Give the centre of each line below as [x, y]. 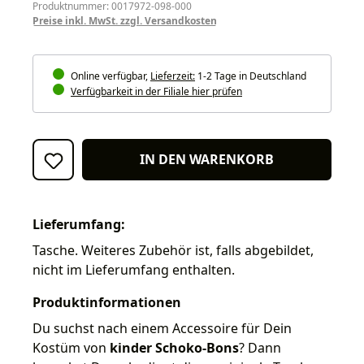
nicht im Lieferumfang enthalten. [134, 269]
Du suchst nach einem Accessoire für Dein [162, 328]
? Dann [260, 347]
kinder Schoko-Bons [174, 347]
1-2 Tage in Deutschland [251, 76]
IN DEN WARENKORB [207, 160]
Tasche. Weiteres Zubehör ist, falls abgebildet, [173, 250]
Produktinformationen [107, 302]
